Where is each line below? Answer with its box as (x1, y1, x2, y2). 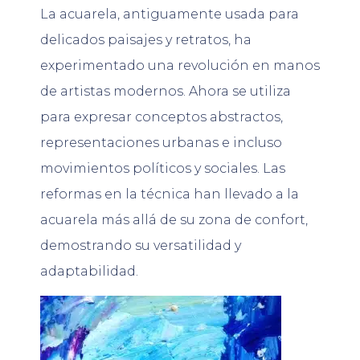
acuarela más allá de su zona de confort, (40, 211, 308, 227)
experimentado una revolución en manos (40, 57, 320, 73)
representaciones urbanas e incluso (40, 134, 282, 150)
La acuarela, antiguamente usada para (40, 6, 299, 22)
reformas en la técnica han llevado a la (40, 186, 299, 202)
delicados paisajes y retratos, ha (40, 31, 252, 47)
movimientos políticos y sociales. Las (40, 160, 285, 176)
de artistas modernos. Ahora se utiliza (40, 83, 291, 99)
